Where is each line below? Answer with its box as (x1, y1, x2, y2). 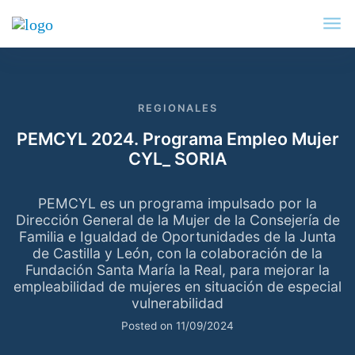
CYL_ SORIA (128, 148, 227, 170)
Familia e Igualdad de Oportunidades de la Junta (19, 227, 336, 245)
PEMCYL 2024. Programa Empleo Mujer (16, 128, 339, 150)
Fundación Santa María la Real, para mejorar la (25, 261, 330, 278)
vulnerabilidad (132, 294, 223, 311)
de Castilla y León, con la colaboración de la (32, 244, 323, 261)
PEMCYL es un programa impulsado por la (38, 194, 317, 212)
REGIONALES (137, 102, 218, 115)
